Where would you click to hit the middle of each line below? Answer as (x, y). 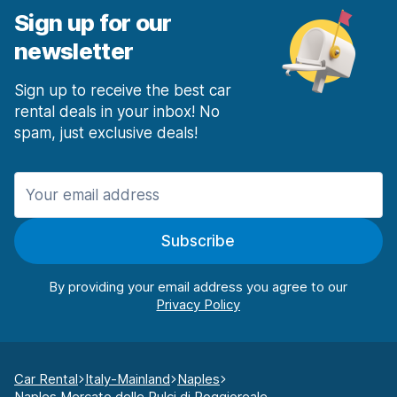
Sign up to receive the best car (123, 91)
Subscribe (198, 241)
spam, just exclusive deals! (106, 133)
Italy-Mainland (128, 379)
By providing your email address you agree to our (198, 287)
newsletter (74, 51)
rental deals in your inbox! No (117, 112)
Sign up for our (93, 23)
